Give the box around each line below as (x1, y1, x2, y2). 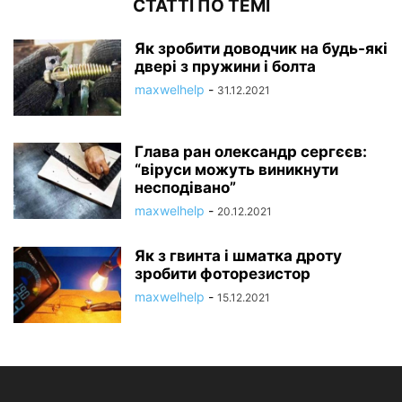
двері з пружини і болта (135, 57, 316, 76)
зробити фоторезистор (135, 265, 310, 284)
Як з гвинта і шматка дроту (135, 247, 342, 266)
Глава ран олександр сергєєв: (135, 143, 367, 162)
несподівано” (135, 179, 236, 197)
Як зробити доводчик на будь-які (135, 39, 388, 58)
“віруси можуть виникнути (135, 161, 338, 179)
